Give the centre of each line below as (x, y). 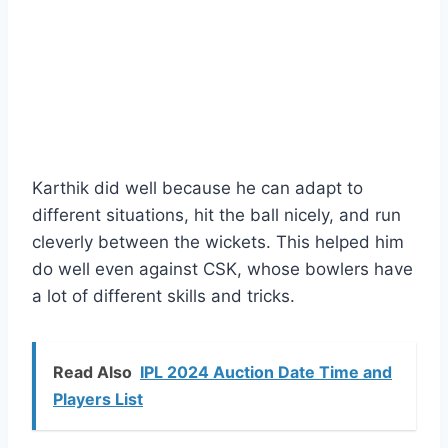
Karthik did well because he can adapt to (197, 188)
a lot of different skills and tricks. (163, 296)
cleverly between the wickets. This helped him (218, 242)
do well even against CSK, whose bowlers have (222, 269)
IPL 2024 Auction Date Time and (266, 372)
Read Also (92, 372)
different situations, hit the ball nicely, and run (216, 215)
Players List (98, 399)
